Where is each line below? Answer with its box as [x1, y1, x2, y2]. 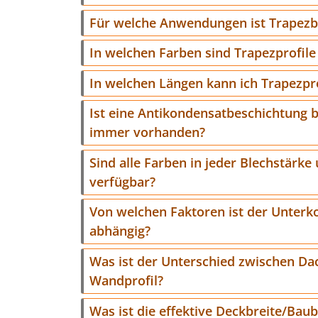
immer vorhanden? [89, 124, 205, 141]
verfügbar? [89, 172, 155, 190]
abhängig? [89, 222, 150, 240]
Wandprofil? [89, 272, 163, 290]
